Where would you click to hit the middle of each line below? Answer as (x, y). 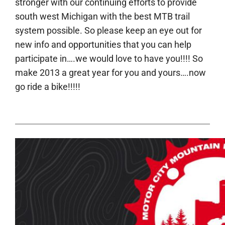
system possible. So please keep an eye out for (109, 31)
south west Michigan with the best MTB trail (103, 17)
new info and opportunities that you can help (103, 45)
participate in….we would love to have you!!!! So (109, 59)
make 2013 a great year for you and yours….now (111, 73)
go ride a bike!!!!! (48, 87)
